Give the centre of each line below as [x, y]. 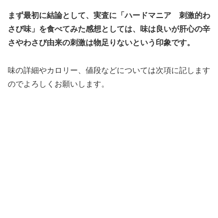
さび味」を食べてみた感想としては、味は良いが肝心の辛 [109, 29]
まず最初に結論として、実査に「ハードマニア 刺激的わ [109, 15]
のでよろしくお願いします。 [58, 84]
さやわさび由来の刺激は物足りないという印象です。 [101, 42]
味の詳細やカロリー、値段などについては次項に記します [109, 70]
